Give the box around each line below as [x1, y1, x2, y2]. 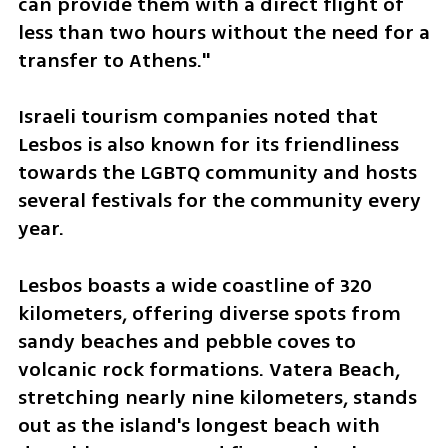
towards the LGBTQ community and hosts [17, 158, 417, 188]
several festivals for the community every [17, 186, 421, 216]
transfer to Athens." [17, 45, 210, 75]
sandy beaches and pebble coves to [17, 327, 356, 357]
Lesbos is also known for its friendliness [17, 130, 399, 160]
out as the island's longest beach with [17, 411, 380, 441]
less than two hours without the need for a [17, 17, 430, 47]
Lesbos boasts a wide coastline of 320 [17, 271, 372, 301]
